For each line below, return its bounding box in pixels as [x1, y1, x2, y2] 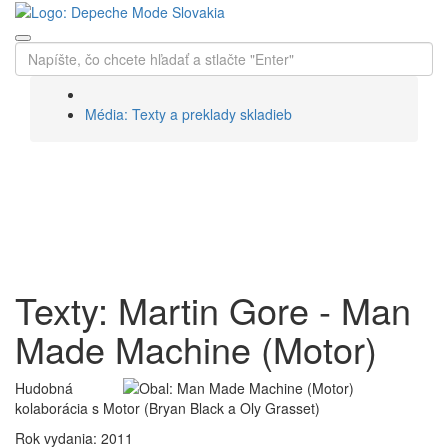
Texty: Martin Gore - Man [15, 284, 411, 336]
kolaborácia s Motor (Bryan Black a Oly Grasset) [15, 398, 320, 419]
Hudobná [15, 378, 73, 399]
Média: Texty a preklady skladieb [85, 104, 292, 125]
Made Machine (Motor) [15, 323, 377, 375]
